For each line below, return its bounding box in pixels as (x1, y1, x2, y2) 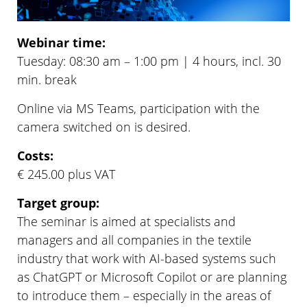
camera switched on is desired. (17, 118, 191, 135)
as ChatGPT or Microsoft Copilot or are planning (17, 268, 286, 285)
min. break (17, 71, 77, 88)
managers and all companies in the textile (17, 231, 251, 248)
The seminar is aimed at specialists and (17, 212, 236, 230)
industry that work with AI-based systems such (17, 249, 276, 267)
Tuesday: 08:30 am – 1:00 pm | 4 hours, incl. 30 (17, 52, 281, 69)
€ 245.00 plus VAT (17, 165, 115, 182)
